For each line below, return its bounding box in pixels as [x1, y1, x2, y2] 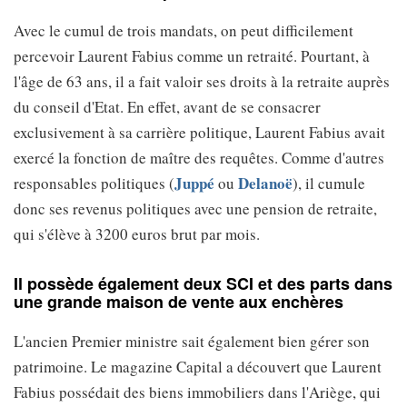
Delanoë [238, 172, 293, 195]
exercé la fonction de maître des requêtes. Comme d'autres [14, 147, 384, 169]
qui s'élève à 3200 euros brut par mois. [14, 223, 260, 245]
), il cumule [293, 173, 365, 194]
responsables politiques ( [14, 173, 174, 194]
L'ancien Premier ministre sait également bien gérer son [14, 331, 370, 352]
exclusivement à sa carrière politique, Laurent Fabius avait [14, 122, 385, 144]
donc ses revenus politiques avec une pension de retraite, [14, 198, 377, 220]
